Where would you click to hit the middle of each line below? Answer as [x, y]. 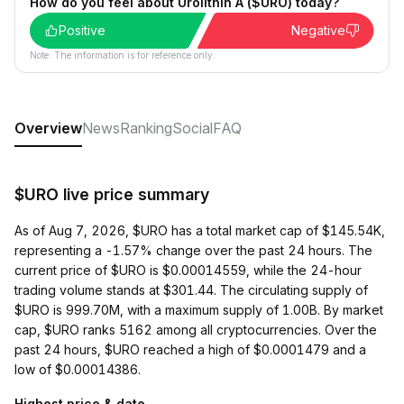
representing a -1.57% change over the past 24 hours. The [193, 250]
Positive [82, 30]
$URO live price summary [112, 194]
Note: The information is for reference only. [123, 55]
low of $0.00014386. [78, 369]
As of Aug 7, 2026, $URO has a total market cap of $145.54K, [200, 230]
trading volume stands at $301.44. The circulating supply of [191, 290]
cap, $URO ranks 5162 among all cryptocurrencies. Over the [196, 330]
